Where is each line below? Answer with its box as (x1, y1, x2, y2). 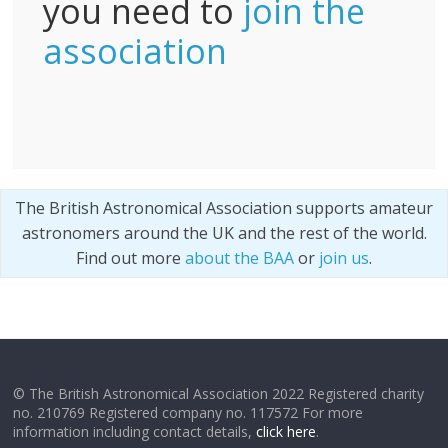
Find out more (76, 247, 185, 269)
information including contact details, (13, 422, 257, 441)
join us (319, 247, 369, 269)
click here (256, 422, 317, 441)
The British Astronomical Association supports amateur (15, 197, 433, 219)
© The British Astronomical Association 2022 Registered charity (13, 384, 425, 403)
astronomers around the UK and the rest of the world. (21, 222, 427, 244)
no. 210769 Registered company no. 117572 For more (13, 403, 364, 422)
